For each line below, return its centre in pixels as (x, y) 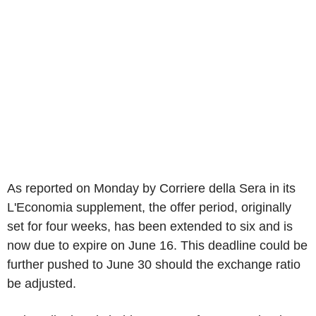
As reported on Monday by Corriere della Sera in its (151, 188)
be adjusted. (42, 283)
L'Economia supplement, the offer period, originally (149, 207)
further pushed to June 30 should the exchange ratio (154, 264)
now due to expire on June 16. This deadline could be (157, 245)
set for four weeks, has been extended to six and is (150, 226)
